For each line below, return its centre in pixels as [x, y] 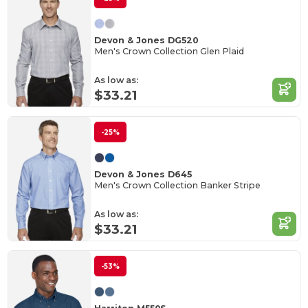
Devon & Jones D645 [143, 175]
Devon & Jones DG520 [146, 41]
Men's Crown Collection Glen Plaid [169, 52]
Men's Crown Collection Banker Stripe [178, 186]
